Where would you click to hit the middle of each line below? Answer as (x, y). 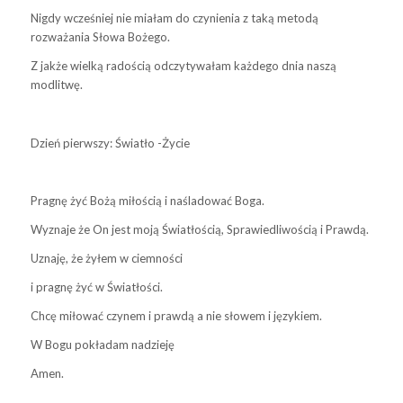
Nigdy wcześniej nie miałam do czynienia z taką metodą (174, 18)
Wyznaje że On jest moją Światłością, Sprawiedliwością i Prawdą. (199, 229)
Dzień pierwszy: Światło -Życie (110, 143)
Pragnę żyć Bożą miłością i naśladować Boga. (147, 200)
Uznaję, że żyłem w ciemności (106, 258)
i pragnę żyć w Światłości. (96, 287)
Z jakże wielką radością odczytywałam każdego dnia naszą (183, 66)
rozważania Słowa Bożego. (100, 37)
